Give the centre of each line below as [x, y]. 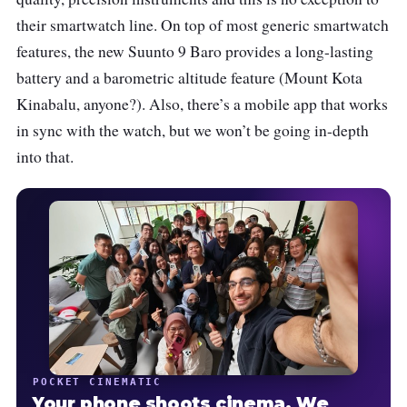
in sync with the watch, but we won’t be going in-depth [193, 131]
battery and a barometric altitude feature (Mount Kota [189, 78]
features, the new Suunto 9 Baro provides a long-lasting [195, 52]
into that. [45, 157]
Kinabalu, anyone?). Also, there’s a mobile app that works [202, 104]
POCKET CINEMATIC [98, 381]
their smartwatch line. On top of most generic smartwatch [203, 25]
